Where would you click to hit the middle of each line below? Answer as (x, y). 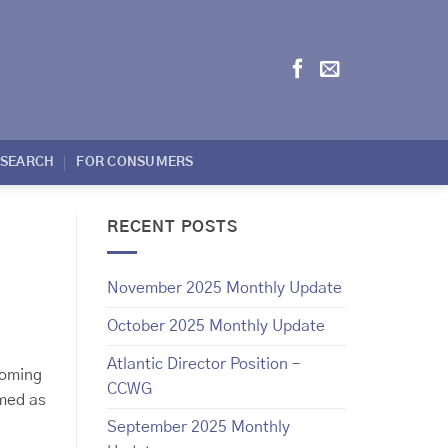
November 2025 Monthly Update (224, 287)
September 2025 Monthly (198, 426)
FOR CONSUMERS (135, 162)
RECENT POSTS (172, 227)
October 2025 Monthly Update (216, 325)
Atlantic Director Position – (203, 363)
